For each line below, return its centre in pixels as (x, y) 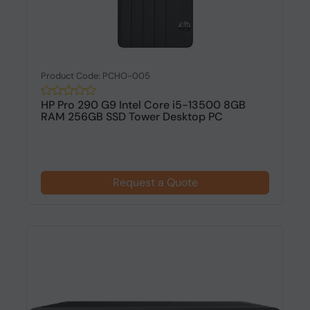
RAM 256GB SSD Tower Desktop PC (131, 117)
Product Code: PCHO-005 (95, 76)
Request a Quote (155, 182)
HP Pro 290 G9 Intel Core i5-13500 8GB (143, 105)
